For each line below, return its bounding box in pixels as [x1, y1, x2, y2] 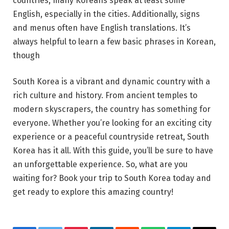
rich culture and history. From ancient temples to [13, 90, 197, 101]
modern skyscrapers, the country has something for [13, 104, 211, 114]
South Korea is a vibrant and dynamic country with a [13, 77, 210, 87]
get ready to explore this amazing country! [13, 187, 173, 197]
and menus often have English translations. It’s [13, 22, 191, 33]
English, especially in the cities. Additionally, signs [13, 9, 200, 19]
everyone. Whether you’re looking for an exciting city [13, 118, 212, 128]
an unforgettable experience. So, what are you [13, 159, 188, 170]
